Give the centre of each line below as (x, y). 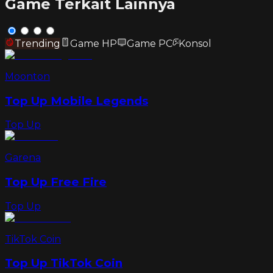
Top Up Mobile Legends (76, 101)
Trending (37, 43)
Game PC (150, 43)
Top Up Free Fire (56, 182)
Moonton (27, 76)
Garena (23, 158)
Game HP (94, 43)
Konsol (195, 43)
